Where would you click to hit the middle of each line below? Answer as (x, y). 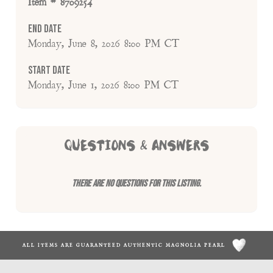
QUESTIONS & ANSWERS (136, 146)
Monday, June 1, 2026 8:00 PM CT (104, 85)
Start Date (49, 70)
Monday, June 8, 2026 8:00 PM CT (104, 44)
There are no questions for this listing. (136, 183)
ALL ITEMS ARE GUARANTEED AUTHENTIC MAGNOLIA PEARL (125, 245)
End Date (45, 29)
